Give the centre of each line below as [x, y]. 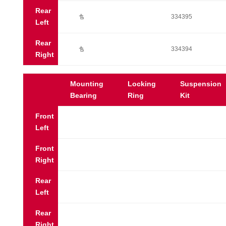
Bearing [83, 95]
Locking [142, 84]
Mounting [87, 84]
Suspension [201, 84]
